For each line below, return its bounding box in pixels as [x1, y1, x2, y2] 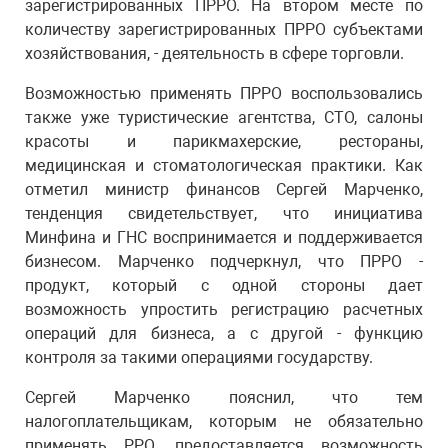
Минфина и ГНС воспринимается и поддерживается [25, 228, 423, 247]
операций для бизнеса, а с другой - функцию [25, 324, 423, 343]
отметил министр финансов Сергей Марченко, [25, 180, 423, 199]
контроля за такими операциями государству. [25, 348, 373, 367]
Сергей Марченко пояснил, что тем [25, 388, 423, 407]
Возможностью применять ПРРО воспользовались [25, 84, 423, 103]
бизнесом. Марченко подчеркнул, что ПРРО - [25, 252, 423, 271]
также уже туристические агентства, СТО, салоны [25, 108, 423, 127]
